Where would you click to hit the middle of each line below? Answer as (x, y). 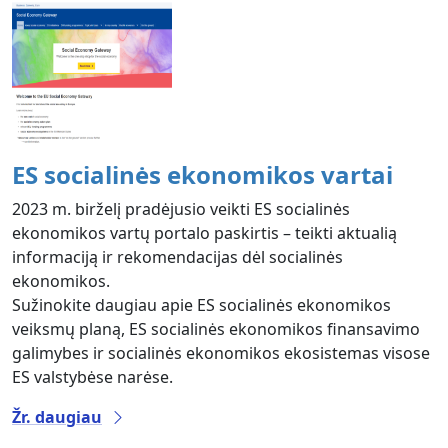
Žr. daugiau (57, 416)
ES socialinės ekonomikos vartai (202, 174)
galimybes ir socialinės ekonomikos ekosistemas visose (221, 352)
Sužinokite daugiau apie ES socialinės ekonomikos (201, 304)
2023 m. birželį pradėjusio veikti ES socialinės (181, 208)
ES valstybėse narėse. (92, 376)
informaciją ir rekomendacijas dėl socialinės (177, 256)
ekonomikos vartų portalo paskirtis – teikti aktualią (204, 232)
